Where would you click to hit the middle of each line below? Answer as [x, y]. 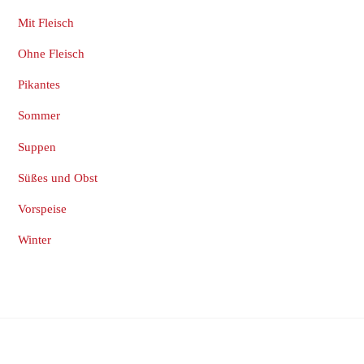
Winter [35, 239]
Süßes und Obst [58, 177]
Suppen [37, 146]
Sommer [39, 115]
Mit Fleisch [46, 22]
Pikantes [39, 84]
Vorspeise [43, 208]
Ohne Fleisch [52, 54]
